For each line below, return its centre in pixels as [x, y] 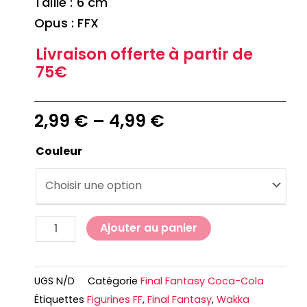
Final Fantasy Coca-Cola [202, 281]
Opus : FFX [66, 23]
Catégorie [113, 281]
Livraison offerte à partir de [144, 54]
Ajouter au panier [149, 228]
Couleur [59, 151]
